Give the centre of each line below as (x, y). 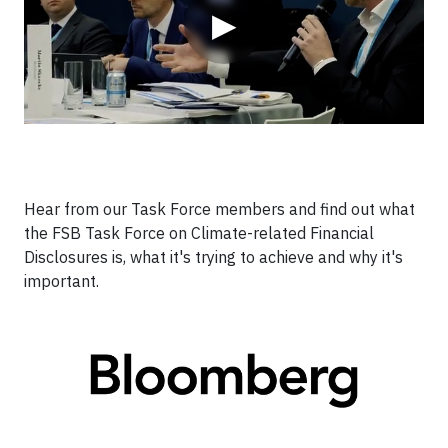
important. (61, 281)
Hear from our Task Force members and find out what (219, 209)
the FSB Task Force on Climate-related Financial (199, 233)
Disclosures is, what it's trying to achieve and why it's (213, 257)
